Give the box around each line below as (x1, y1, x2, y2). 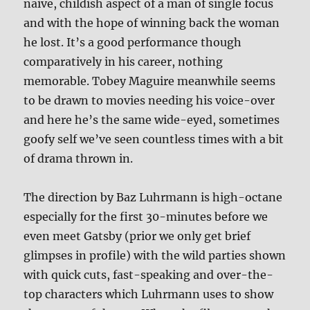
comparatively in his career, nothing (24, 54, 224, 69)
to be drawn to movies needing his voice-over (24, 93, 275, 107)
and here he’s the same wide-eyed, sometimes (24, 112, 280, 127)
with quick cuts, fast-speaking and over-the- (24, 267, 274, 282)
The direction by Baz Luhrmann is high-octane (24, 190, 283, 204)
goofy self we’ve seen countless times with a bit (24, 131, 284, 146)
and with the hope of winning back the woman (24, 15, 280, 30)
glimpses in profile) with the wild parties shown (24, 248, 286, 262)
